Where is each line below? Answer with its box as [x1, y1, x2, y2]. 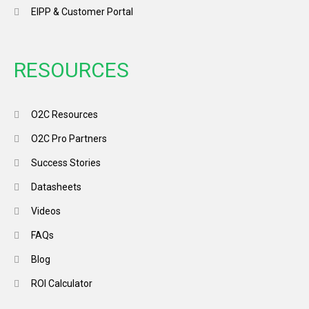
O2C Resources [31, 109, 98, 121]
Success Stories [31, 157, 101, 169]
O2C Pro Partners [31, 133, 107, 145]
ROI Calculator [31, 278, 92, 290]
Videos [31, 206, 61, 217]
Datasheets [31, 181, 81, 193]
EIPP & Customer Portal [31, 6, 133, 18]
